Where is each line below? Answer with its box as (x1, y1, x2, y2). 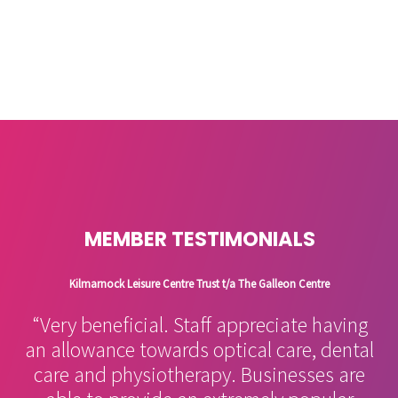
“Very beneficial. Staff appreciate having (31, 311, 368, 339)
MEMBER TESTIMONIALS (84, 224, 315, 253)
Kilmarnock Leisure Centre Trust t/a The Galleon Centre (69, 275, 330, 291)
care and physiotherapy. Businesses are (34, 361, 365, 389)
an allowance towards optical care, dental (25, 336, 374, 364)
